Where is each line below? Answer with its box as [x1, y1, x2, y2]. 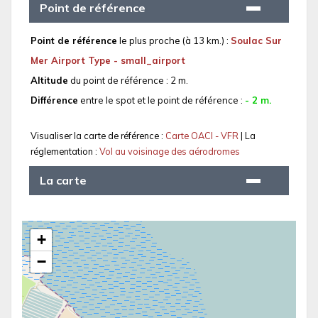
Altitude [31, 75, 68, 87]
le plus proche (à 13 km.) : [117, 35, 231, 47]
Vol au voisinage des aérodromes [99, 146, 240, 158]
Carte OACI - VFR [165, 130, 241, 142]
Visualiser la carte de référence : [31, 130, 165, 142]
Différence [31, 94, 78, 106]
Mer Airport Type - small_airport [31, 55, 185, 67]
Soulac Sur [231, 35, 282, 47]
